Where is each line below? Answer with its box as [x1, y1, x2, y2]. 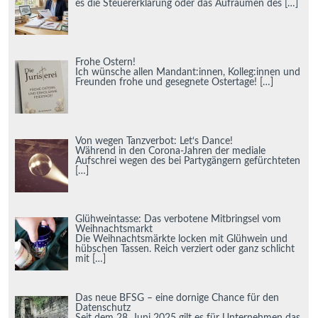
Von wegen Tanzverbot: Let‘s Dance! [75, 136, 234, 146]
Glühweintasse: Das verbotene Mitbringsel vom [75, 214, 282, 225]
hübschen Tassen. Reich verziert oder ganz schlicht [75, 244, 295, 255]
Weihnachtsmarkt [75, 224, 153, 235]
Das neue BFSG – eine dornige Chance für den [75, 292, 280, 303]
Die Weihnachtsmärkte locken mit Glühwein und [75, 234, 288, 245]
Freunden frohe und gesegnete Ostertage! [75, 77, 258, 87]
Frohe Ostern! [75, 57, 136, 67]
